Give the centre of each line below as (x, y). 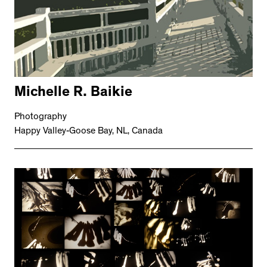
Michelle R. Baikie (73, 93)
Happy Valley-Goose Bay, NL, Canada (89, 131)
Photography (41, 117)
